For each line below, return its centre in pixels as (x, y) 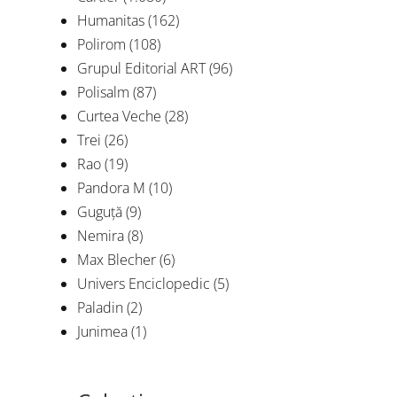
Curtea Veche (119, 116)
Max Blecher (117, 260)
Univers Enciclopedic (144, 284)
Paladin (100, 307)
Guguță (100, 212)
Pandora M (111, 188)
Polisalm (103, 92)
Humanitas (111, 20)
